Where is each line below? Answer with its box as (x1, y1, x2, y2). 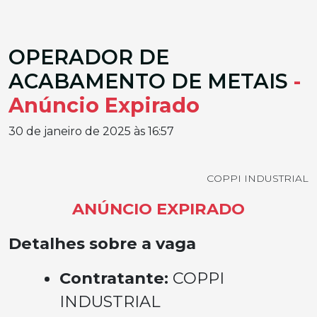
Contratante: (59, 268, 173, 288)
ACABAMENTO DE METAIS (8, 69, 294, 93)
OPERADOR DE (8, 45, 169, 69)
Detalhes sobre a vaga (8, 234, 196, 253)
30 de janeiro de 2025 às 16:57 (8, 125, 174, 138)
